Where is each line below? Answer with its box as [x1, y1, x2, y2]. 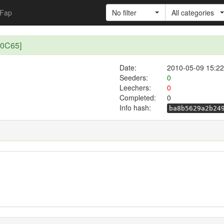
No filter [112, 7, 136, 17]
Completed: [119, 92, 156, 102]
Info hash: [119, 102, 151, 112]
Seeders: [119, 72, 148, 82]
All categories [171, 7, 214, 17]
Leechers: [119, 82, 151, 92]
